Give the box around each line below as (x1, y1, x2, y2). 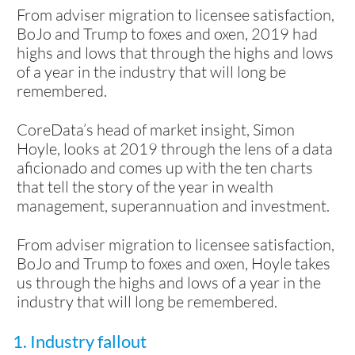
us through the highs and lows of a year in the (17, 272, 321, 292)
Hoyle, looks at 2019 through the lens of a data (17, 138, 333, 158)
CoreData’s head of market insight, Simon (17, 119, 295, 139)
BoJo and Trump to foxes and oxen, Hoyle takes (17, 253, 330, 273)
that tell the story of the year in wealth (17, 176, 273, 197)
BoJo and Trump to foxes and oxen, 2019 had (17, 23, 318, 44)
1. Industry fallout (13, 330, 147, 352)
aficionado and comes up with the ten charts (17, 157, 313, 177)
